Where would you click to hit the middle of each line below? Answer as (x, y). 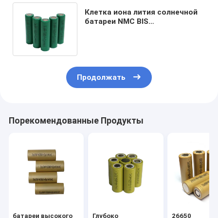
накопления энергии (123, 40)
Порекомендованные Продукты (76, 121)
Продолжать (101, 78)
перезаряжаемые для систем (141, 30)
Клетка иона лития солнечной (141, 12)
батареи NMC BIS (117, 21)
